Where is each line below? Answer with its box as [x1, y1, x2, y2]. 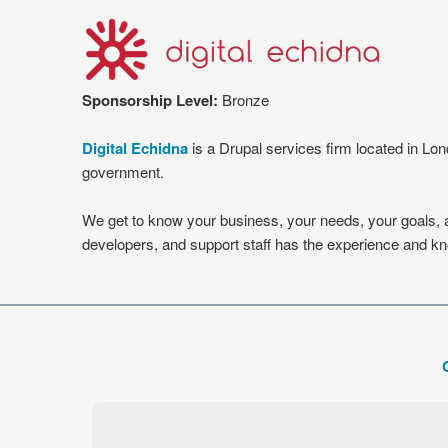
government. [82, 161, 164, 182]
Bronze [222, 89, 269, 110]
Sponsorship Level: [82, 89, 222, 111]
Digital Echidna [82, 137, 188, 159]
